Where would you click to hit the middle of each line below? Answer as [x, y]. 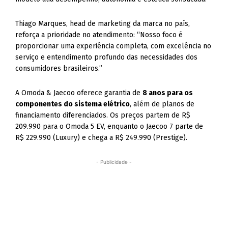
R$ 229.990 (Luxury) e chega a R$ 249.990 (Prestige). [102, 138]
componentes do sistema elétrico [73, 104]
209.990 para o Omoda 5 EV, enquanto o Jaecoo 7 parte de [109, 126]
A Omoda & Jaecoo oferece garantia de [79, 93]
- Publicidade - [114, 162]
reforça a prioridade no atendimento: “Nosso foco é [99, 35]
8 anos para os [168, 93]
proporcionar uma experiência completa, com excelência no [113, 46]
